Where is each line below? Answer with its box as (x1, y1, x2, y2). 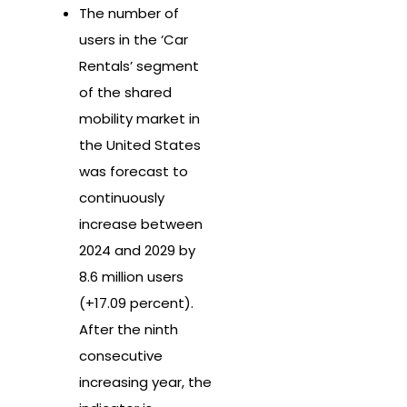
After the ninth (79, 320, 178, 340)
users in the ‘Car (79, 30, 188, 50)
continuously (79, 188, 164, 208)
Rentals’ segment (79, 56, 199, 76)
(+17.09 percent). (79, 293, 194, 313)
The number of (79, 4, 179, 24)
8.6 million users (79, 267, 184, 287)
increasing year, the (79, 372, 212, 392)
